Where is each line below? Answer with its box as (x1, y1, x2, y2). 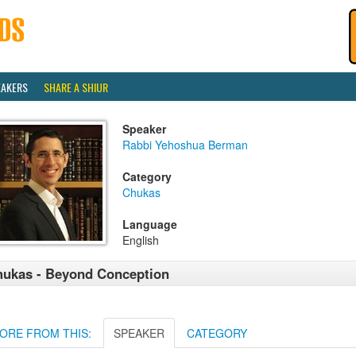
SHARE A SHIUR (44, 79, 108, 95)
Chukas (122, 184, 161, 200)
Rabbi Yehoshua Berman (122, 137, 248, 153)
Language (122, 216, 177, 232)
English (122, 232, 159, 248)
